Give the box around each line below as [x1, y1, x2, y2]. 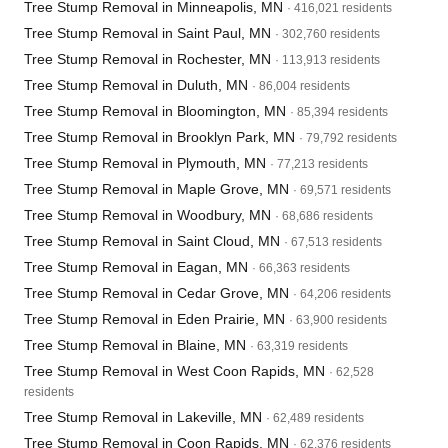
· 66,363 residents [252, 261, 350, 275]
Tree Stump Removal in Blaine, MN [24, 337, 246, 353]
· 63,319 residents [250, 339, 348, 353]
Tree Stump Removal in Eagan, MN [24, 259, 248, 275]
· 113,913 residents [275, 53, 380, 67]
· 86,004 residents [252, 79, 350, 93]
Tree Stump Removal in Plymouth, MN [24, 155, 266, 171]
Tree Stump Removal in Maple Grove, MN [24, 181, 289, 197]
